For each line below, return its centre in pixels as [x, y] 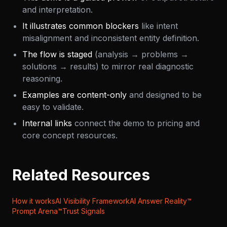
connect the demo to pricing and [136, 125]
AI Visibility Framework [92, 203]
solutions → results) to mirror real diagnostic [108, 68]
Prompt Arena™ [37, 213]
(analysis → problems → [140, 56]
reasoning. [42, 81]
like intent [158, 28]
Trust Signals [84, 213]
